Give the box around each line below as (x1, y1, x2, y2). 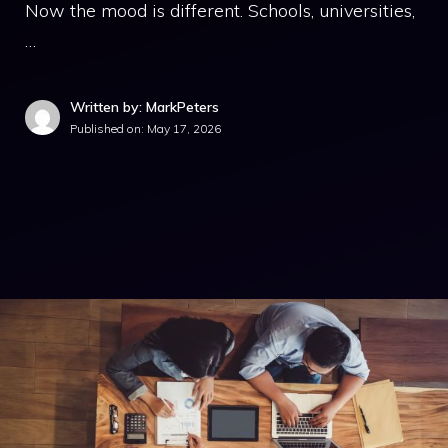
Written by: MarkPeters (70, 98, 219, 116)
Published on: (70, 121, 147, 136)
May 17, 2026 (147, 121, 221, 136)
